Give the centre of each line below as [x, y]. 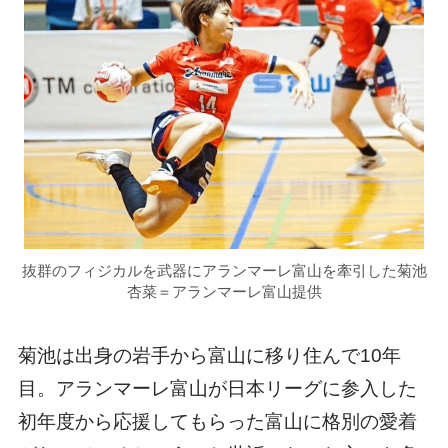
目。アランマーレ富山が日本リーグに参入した [217, 389]
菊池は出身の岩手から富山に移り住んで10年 [209, 356]
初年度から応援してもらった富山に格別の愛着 [217, 422]
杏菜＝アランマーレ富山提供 [224, 291]
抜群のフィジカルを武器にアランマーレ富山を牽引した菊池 [224, 270]
